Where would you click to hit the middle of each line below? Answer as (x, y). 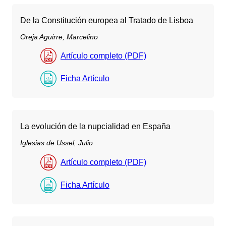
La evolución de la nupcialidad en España (95, 127)
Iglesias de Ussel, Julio (56, 143)
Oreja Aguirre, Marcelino (59, 37)
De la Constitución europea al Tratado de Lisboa (107, 20)
